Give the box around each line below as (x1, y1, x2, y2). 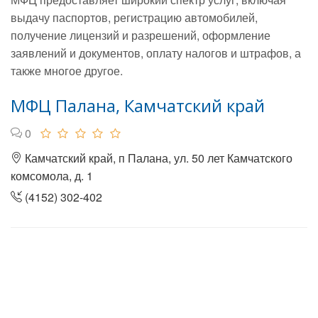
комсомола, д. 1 (11, 168, 93, 184)
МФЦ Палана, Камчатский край (11, 94, 265, 117)
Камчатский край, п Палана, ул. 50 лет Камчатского (22, 150, 292, 166)
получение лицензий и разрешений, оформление (11, 27, 270, 43)
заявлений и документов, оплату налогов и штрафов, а (11, 45, 301, 61)
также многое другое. (11, 62, 123, 79)
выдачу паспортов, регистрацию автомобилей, (11, 9, 258, 26)
